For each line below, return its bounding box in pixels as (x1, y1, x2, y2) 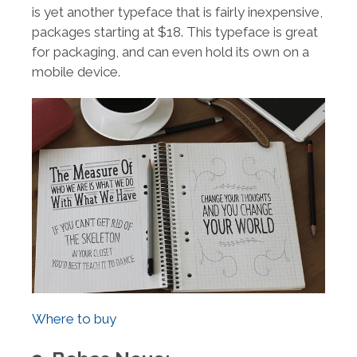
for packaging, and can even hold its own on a (32, 44, 309, 61)
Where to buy (32, 311, 116, 328)
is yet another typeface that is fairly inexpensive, (32, 4, 323, 21)
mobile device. (32, 64, 120, 80)
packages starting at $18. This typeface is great (32, 24, 318, 41)
